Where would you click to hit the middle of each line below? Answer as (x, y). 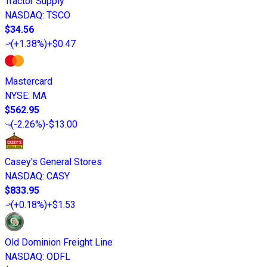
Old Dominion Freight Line (59, 243)
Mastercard (29, 82)
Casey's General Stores (53, 162)
